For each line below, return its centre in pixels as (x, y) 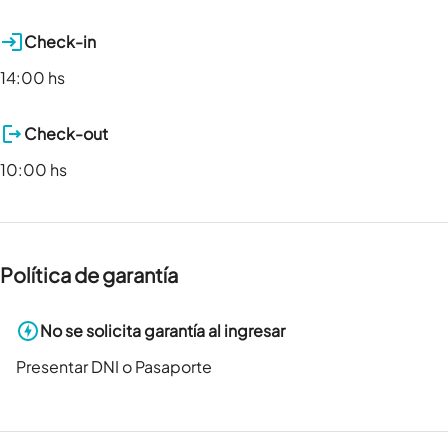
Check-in (60, 42)
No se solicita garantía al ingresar (162, 331)
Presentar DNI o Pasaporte (114, 367)
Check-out (66, 134)
